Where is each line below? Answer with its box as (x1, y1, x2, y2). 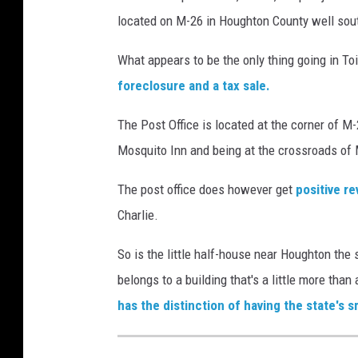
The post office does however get (117, 181, 296, 197)
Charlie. (117, 206, 158, 223)
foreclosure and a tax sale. (117, 77, 270, 93)
